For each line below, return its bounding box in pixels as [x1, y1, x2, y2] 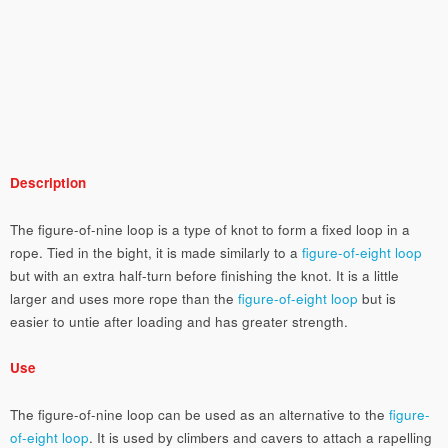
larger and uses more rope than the [10, 288, 238, 308]
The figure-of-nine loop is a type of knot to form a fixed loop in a [10, 219, 410, 239]
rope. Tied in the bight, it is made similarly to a [10, 242, 302, 262]
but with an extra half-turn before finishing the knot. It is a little [10, 265, 399, 285]
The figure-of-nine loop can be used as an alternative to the [10, 404, 389, 424]
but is [358, 288, 396, 308]
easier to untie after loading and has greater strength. [10, 311, 348, 331]
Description [10, 172, 86, 192]
